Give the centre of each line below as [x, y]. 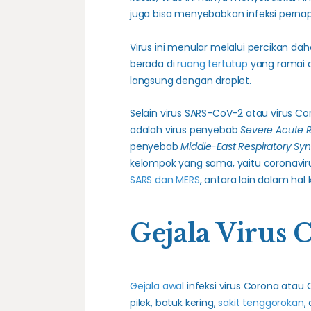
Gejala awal [157, 286]
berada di [153, 64]
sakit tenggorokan [261, 302]
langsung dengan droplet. [190, 80]
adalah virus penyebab [185, 130]
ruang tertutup [212, 64]
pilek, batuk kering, [174, 302]
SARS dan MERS [165, 180]
